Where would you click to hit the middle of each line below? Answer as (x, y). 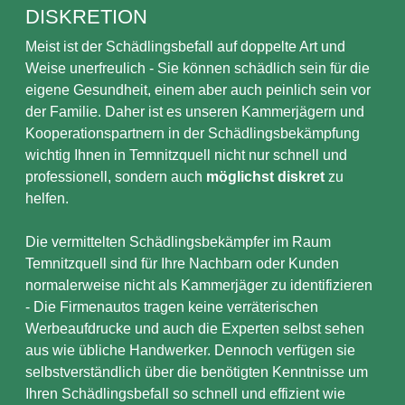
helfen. (47, 198)
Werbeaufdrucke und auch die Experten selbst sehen (195, 329)
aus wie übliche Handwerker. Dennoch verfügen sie (190, 350)
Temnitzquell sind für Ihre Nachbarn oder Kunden (182, 264)
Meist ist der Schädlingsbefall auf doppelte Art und (185, 47)
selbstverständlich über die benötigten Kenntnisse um (197, 372)
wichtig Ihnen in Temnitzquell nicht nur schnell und (186, 155)
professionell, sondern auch (116, 177)
